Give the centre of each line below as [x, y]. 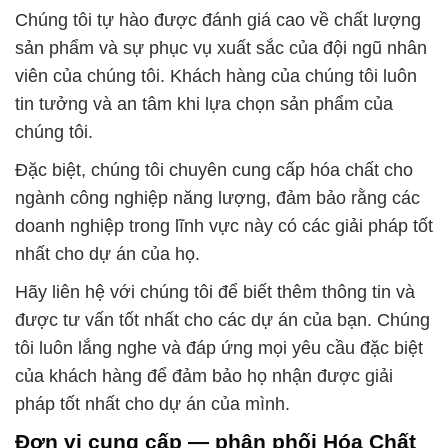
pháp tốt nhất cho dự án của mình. [152, 404]
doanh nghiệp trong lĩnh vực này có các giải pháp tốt [224, 226]
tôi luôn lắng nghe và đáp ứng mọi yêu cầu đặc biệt [219, 348]
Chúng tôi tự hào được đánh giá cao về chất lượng [218, 20]
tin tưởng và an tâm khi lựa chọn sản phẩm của [204, 104]
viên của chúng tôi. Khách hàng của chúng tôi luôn [216, 76]
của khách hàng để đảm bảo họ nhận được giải [204, 376]
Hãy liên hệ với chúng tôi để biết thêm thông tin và [215, 292]
